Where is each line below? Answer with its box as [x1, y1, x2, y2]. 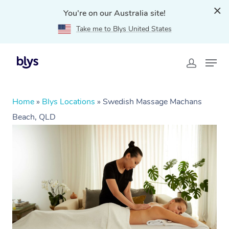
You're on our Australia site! [63, 8, 166, 19]
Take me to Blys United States [76, 24, 172, 34]
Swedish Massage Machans [103, 96, 202, 107]
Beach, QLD [12, 111, 56, 123]
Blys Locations [42, 96, 95, 107]
